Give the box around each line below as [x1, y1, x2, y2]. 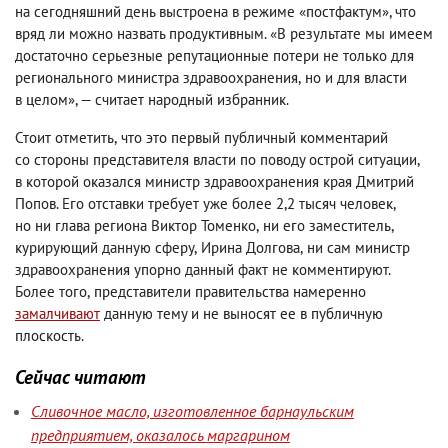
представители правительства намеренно [94, 282, 366, 301]
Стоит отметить [15, 128, 114, 147]
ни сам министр [307, 238, 410, 257]
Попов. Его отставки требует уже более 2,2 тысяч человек [15, 194, 393, 213]
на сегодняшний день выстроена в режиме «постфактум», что [15, 2, 416, 21]
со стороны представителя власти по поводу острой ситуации [15, 150, 417, 169]
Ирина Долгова [201, 238, 300, 257]
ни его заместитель [263, 216, 391, 235]
